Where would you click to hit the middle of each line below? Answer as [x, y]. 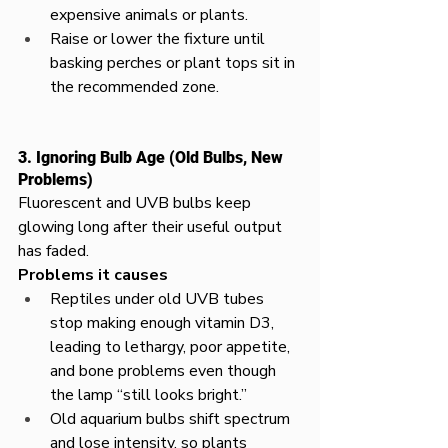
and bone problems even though [165, 371]
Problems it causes [93, 275]
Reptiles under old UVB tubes [159, 299]
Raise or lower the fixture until [159, 39]
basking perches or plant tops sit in [174, 63]
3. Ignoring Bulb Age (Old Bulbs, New [152, 157]
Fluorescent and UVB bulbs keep [136, 203]
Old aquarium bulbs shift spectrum [172, 419]
